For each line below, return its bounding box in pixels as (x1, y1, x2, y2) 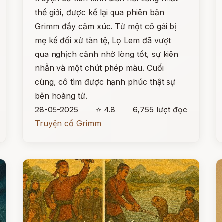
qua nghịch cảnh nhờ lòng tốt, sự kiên (35, 49, 179, 59)
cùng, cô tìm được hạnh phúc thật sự (35, 77, 176, 87)
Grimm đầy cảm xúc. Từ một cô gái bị (35, 21, 177, 31)
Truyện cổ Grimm (35, 118, 102, 128)
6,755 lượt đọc (132, 105, 187, 114)
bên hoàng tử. (35, 91, 88, 101)
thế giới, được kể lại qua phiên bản (35, 7, 165, 17)
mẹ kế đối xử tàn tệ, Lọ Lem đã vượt (35, 35, 171, 45)
